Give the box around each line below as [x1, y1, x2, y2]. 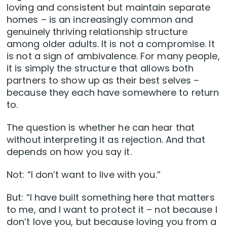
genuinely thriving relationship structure [7, 25, 188, 39]
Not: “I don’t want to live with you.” [7, 168, 161, 181]
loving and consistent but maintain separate [7, 1, 211, 14]
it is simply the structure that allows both [7, 62, 194, 75]
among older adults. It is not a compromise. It [7, 37, 215, 51]
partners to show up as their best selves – [7, 74, 200, 87]
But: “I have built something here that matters [7, 191, 215, 204]
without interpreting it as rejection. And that [7, 133, 205, 146]
